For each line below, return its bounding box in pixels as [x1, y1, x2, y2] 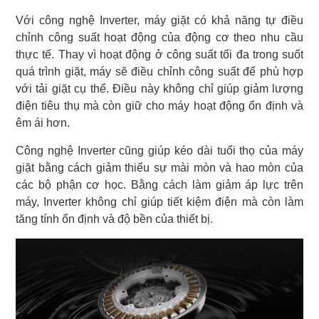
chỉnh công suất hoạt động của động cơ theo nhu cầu [16, 31, 303, 43]
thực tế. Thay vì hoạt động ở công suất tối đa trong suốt [16, 48, 303, 61]
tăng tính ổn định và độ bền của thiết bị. [16, 212, 213, 225]
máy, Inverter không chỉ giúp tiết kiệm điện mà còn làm [16, 195, 303, 208]
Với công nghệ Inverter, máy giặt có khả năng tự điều [16, 14, 303, 26]
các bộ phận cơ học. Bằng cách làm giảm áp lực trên [16, 178, 303, 191]
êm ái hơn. [16, 116, 70, 129]
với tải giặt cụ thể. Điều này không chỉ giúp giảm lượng [16, 82, 303, 95]
